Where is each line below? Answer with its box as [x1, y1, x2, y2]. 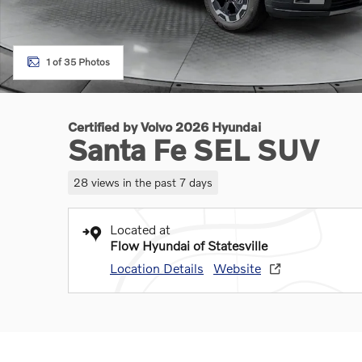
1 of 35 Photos [46, 56, 110, 68]
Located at [110, 221, 170, 237]
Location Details [110, 259, 204, 276]
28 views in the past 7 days [73, 175, 213, 189]
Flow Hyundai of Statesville [110, 237, 267, 253]
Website [213, 259, 261, 276]
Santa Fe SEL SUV [68, 133, 319, 166]
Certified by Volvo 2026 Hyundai [68, 119, 261, 134]
